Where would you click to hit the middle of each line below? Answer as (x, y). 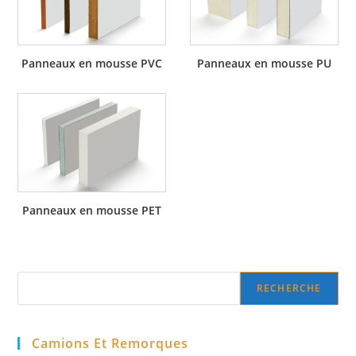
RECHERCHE (289, 288)
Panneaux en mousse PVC (92, 64)
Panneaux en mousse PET (92, 211)
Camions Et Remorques (110, 344)
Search (35, 281)
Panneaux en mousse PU (264, 64)
